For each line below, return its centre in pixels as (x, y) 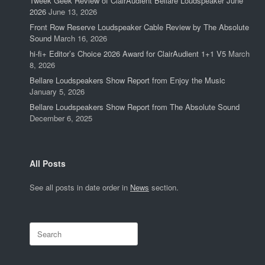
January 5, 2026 (57, 92)
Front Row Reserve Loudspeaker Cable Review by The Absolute (139, 27)
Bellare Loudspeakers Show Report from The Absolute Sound (135, 107)
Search (41, 228)
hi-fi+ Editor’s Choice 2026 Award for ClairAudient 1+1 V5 (128, 54)
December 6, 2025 (61, 118)
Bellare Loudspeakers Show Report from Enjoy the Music (127, 80)
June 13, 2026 (73, 12)
